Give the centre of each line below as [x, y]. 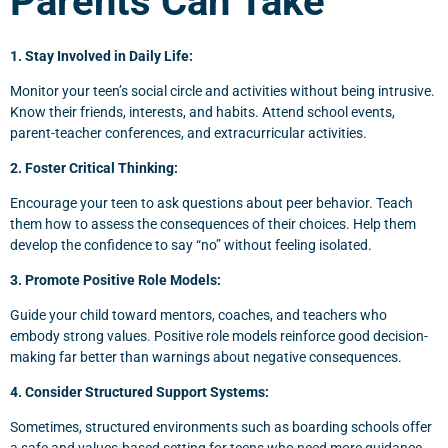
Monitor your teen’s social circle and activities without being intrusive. [222, 91]
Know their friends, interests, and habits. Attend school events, [202, 112]
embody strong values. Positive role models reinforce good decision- [219, 336]
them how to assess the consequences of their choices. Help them [213, 224]
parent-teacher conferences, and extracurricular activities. [188, 133]
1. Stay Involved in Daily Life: [101, 56]
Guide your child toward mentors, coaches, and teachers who [198, 315]
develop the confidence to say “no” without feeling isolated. [191, 245]
